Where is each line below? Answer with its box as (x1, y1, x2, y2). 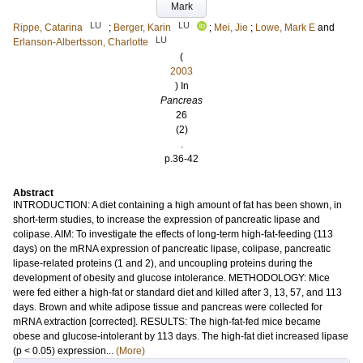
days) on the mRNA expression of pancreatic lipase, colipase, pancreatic (13, 243, 331, 254)
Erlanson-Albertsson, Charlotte (13, 36, 148, 48)
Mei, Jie (214, 22, 248, 33)
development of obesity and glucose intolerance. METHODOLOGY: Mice (13, 272, 330, 284)
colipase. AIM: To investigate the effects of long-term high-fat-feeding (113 (13, 228, 333, 240)
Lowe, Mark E (255, 22, 315, 33)
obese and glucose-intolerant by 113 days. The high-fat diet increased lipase (13, 331, 348, 342)
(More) (116, 345, 145, 357)
